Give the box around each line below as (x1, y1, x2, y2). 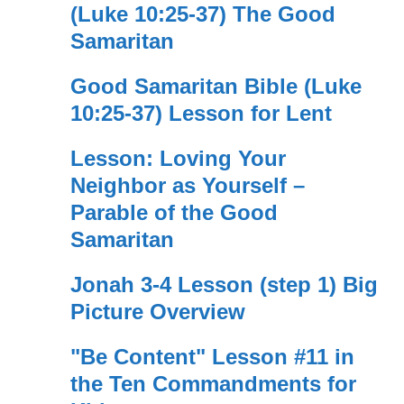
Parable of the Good (69, 200, 278, 225)
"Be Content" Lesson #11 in (69, 344, 354, 370)
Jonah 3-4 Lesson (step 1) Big (69, 272, 378, 298)
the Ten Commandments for (69, 372, 356, 397)
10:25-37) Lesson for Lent (69, 101, 332, 126)
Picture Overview (69, 299, 245, 325)
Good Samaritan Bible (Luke (69, 74, 362, 99)
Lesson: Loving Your (69, 146, 286, 171)
